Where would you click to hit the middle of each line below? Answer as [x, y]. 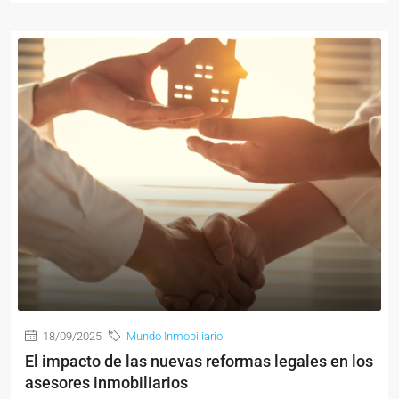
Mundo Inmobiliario [175, 337]
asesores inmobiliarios [106, 383]
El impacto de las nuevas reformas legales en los [199, 362]
